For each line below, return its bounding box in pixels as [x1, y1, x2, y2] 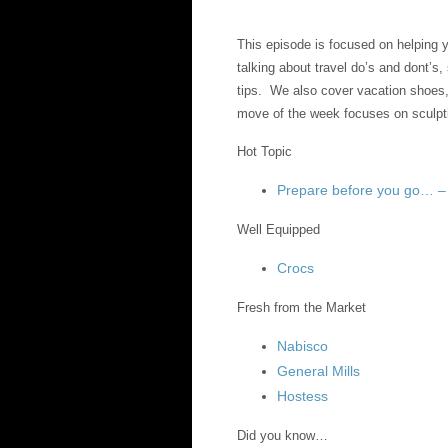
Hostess [277, 388, 328, 404]
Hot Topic [237, 144, 292, 159]
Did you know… [237, 428, 328, 443]
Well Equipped [237, 222, 320, 237]
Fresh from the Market [237, 300, 366, 315]
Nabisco [277, 338, 328, 354]
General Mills [277, 363, 360, 379]
